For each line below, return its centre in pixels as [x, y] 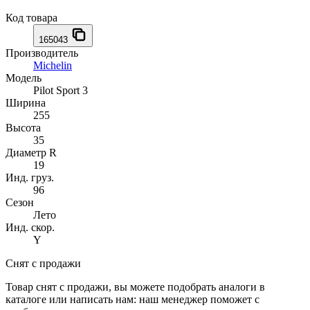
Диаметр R [31, 153]
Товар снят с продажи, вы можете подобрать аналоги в [135, 287]
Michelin [53, 66]
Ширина [26, 103]
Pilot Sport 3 [61, 91]
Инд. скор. [30, 228]
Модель [24, 78]
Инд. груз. [30, 178]
